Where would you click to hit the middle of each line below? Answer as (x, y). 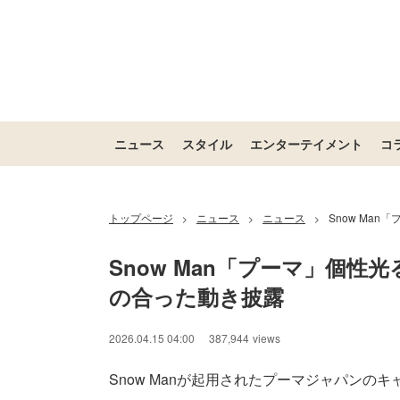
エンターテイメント (306, 144)
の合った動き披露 (196, 296)
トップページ (141, 217)
